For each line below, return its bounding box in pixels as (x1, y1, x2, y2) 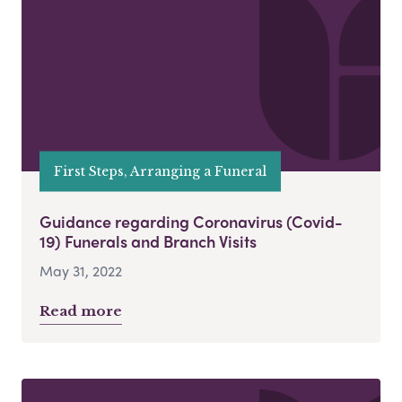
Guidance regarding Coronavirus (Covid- (39, 210, 343, 233)
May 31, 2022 (39, 260, 122, 282)
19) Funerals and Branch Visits (39, 230, 257, 253)
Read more (39, 302, 122, 320)
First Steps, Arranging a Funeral (54, 162, 267, 179)
